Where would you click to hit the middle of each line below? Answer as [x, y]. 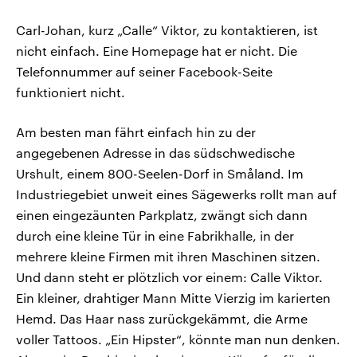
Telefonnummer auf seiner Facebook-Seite [144, 72]
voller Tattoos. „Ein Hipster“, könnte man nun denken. [178, 339]
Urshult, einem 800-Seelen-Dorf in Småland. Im [160, 174]
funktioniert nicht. [71, 92]
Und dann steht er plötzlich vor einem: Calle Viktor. [169, 277]
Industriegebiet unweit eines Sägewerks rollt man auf [177, 194]
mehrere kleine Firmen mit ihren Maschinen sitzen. [168, 257]
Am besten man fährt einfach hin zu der [136, 132]
